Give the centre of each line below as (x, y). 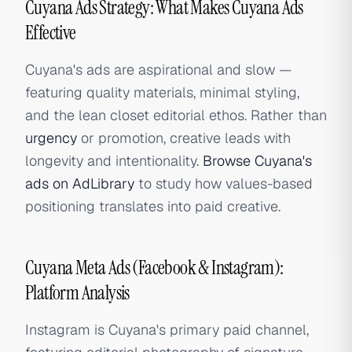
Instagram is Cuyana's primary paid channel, (167, 330)
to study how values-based (224, 183)
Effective (51, 33)
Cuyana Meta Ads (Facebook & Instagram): (154, 268)
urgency (51, 138)
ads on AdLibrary (80, 183)
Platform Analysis (77, 293)
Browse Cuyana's (257, 161)
